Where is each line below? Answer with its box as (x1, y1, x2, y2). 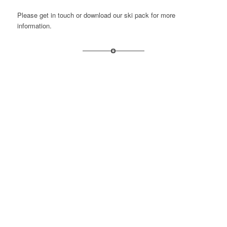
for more (148, 10, 175, 20)
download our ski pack (83, 10, 149, 20)
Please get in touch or (17, 10, 84, 20)
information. (17, 21, 52, 31)
